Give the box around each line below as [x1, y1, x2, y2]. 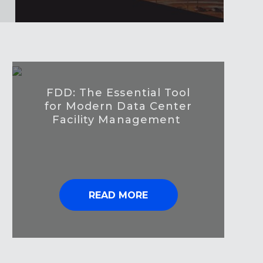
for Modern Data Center [44, 100, 193, 113]
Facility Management [52, 113, 185, 127]
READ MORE [89, 190, 148, 201]
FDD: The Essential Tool [46, 86, 191, 100]
